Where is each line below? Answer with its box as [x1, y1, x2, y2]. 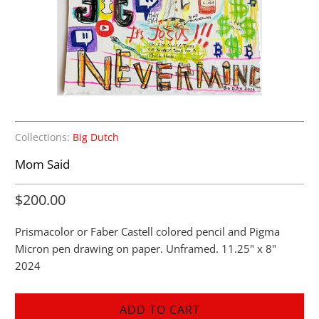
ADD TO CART [119, 301, 200, 318]
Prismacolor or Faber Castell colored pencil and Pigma [15, 224, 281, 239]
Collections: [15, 130, 70, 144]
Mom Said [15, 155, 70, 172]
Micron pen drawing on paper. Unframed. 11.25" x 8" [15, 241, 277, 256]
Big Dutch [73, 130, 120, 144]
